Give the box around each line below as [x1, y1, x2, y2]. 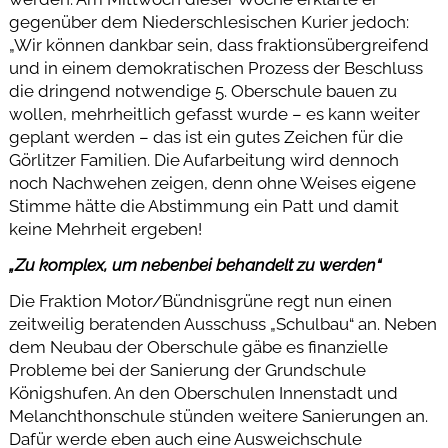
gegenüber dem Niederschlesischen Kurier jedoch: [8, 12, 409, 33]
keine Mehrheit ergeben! [8, 219, 202, 240]
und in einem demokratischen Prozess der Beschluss [8, 58, 423, 79]
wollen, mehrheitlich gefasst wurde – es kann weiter [8, 104, 420, 125]
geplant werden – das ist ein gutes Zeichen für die [8, 127, 403, 148]
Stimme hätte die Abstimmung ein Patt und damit [8, 196, 399, 217]
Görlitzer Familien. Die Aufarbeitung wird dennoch [8, 150, 399, 171]
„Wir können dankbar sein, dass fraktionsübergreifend [8, 35, 429, 56]
